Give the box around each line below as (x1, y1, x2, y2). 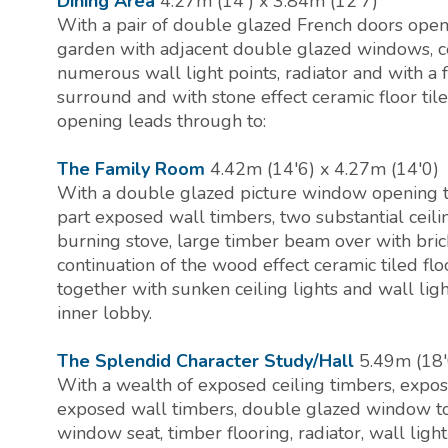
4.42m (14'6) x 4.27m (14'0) (210, 157, 439, 182)
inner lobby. (57, 301, 152, 326)
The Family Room (57, 157, 205, 182)
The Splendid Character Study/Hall (57, 349, 354, 374)
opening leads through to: (57, 109, 266, 134)
